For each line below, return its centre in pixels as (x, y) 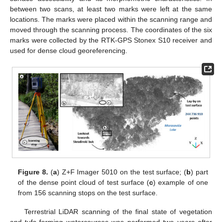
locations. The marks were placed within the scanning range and (111, 20)
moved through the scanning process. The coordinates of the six (111, 30)
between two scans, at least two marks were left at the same (111, 9)
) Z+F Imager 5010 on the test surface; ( (122, 172)
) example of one (181, 182)
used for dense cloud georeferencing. (69, 51)
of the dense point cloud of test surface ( (84, 182)
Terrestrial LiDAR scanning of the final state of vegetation (118, 211)
